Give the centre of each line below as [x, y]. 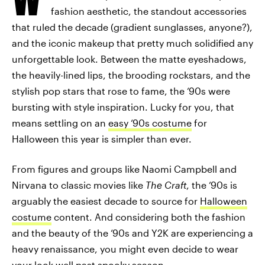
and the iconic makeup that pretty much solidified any [132, 43]
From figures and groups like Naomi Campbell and [124, 169]
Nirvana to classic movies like [79, 185]
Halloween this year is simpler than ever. [102, 139]
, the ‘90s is [212, 185]
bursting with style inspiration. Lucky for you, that [123, 107]
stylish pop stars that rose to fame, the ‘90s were [121, 91]
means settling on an [60, 123]
